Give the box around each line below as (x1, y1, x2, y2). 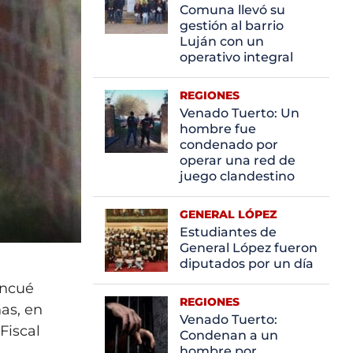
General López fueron (180, 240, 318, 255)
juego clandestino (180, 168, 295, 184)
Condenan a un (180, 327, 278, 343)
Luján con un (180, 33, 264, 49)
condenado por (180, 136, 278, 152)
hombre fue (180, 121, 256, 136)
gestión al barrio (180, 17, 284, 33)
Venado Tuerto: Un (180, 105, 299, 121)
